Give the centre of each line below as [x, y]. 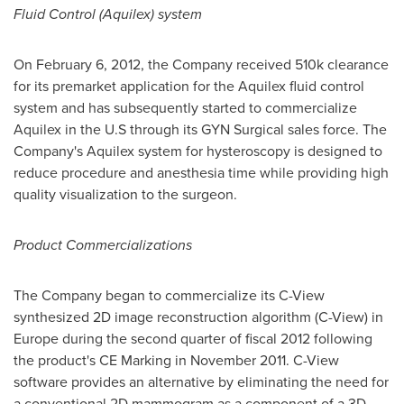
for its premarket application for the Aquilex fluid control [189, 86]
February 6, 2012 [88, 64]
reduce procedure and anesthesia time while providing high [201, 173]
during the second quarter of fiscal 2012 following [216, 339]
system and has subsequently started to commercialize [185, 108]
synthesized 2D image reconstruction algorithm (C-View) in [198, 317]
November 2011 [238, 360]
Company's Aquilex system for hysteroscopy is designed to [198, 151]
